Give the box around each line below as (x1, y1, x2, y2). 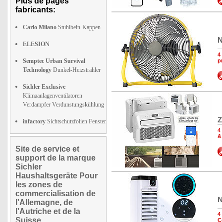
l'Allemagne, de (15, 198, 73, 207)
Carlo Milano (23, 24, 56, 31)
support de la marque (15, 154, 96, 162)
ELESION (23, 41, 50, 48)
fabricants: (15, 5, 55, 14)
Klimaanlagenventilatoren (23, 92, 82, 99)
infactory (23, 118, 46, 125)
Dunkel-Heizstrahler (52, 66, 101, 73)
